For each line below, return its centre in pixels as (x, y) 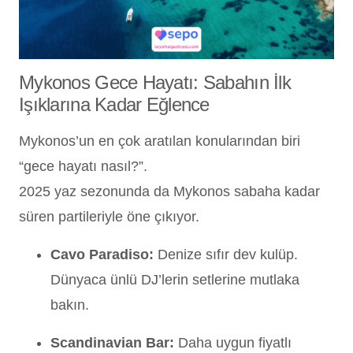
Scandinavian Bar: (112, 342)
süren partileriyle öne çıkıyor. (109, 216)
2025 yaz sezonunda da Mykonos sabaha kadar (169, 191)
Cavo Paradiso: (102, 254)
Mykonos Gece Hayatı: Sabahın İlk (155, 82)
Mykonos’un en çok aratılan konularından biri (160, 141)
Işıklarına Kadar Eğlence (114, 104)
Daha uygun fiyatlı (233, 342)
